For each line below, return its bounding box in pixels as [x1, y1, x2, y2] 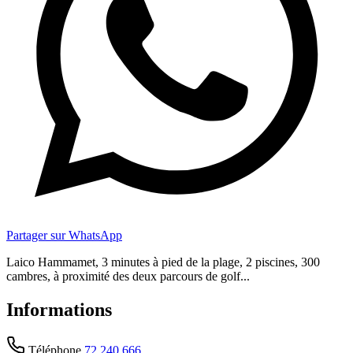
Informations [6, 299, 112, 320]
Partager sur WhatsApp [6, 228, 122, 242]
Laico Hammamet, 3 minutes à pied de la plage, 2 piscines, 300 [6, 255, 320, 269]
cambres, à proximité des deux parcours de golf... [6, 269, 250, 283]
